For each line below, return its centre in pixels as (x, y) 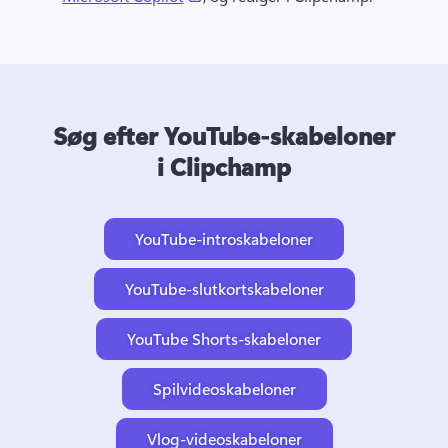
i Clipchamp (224, 165)
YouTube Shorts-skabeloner (224, 338)
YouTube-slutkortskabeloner (224, 288)
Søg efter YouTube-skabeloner (224, 134)
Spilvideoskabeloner (224, 388)
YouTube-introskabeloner (224, 238)
